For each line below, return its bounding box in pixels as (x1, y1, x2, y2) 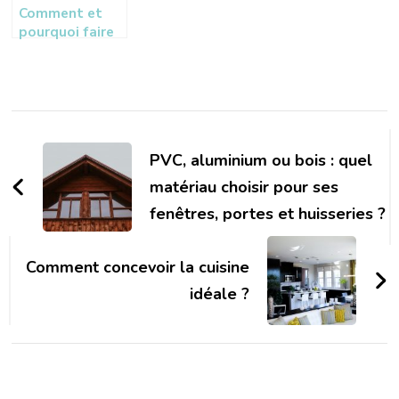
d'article (11, 140, 120, 179)
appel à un (19, 40, 89, 60)
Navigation (11, 106, 155, 145)
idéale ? (189, 282, 249, 305)
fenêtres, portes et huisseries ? (150, 202, 387, 224)
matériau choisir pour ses (150, 175, 339, 198)
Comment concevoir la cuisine (25, 256, 249, 278)
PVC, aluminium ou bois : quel (150, 149, 373, 171)
